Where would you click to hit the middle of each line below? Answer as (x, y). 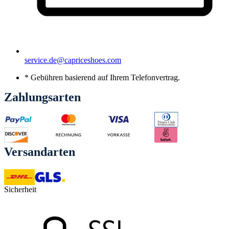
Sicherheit (20, 190)
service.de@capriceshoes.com (73, 60)
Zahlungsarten (42, 97)
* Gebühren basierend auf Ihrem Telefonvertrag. (102, 78)
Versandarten (40, 152)
